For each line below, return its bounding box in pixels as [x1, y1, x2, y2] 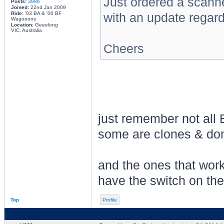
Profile [102, 197, 117, 202]
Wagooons [10, 16, 36, 21]
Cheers [103, 42, 144, 55]
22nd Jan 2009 [28, 4, 66, 10]
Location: [10, 22, 33, 27]
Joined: [10, 4, 29, 10]
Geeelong [33, 22, 58, 27]
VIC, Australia [10, 27, 42, 33]
